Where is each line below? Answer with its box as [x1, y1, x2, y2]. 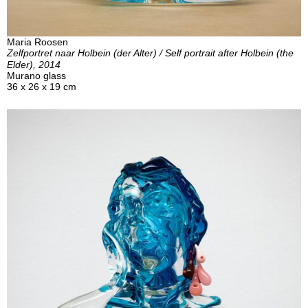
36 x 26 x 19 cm [7, 80, 76, 92]
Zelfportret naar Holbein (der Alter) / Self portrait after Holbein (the [7, 47, 294, 58]
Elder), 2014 [7, 58, 60, 70]
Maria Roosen [7, 36, 68, 47]
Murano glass [7, 69, 66, 81]
